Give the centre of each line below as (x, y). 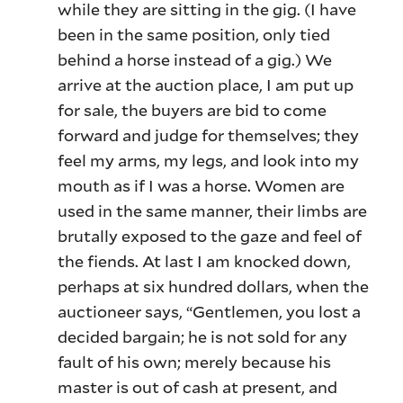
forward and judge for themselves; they (209, 135)
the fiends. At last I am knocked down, (205, 261)
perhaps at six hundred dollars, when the (214, 287)
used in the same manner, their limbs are (213, 211)
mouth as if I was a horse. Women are (201, 186)
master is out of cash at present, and (198, 387)
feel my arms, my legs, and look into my (209, 161)
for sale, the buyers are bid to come (193, 110)
